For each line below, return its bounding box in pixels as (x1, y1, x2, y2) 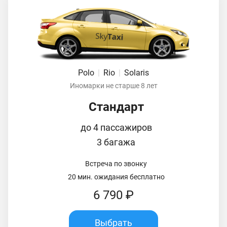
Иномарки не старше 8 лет (69, 81, 158, 90)
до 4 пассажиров (80, 122, 152, 133)
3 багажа (97, 136, 135, 147)
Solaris (124, 67, 149, 78)
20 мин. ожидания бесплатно (67, 172, 165, 181)
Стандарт (88, 99, 144, 114)
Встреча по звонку (85, 159, 147, 168)
